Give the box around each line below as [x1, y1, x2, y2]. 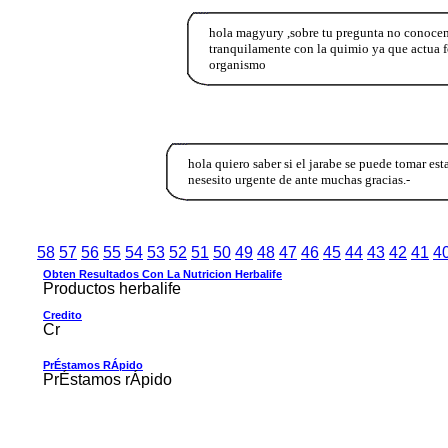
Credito [43, 308, 82, 321]
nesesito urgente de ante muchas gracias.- [187, 171, 410, 187]
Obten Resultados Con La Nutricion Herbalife [43, 267, 282, 280]
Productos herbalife [43, 279, 181, 297]
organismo [208, 56, 266, 72]
